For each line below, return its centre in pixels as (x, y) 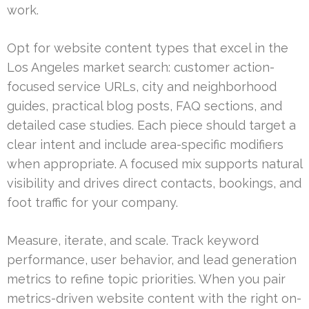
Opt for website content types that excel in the (148, 48)
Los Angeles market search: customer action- (141, 67)
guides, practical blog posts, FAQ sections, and (144, 106)
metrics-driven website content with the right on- (154, 298)
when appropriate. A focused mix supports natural (154, 163)
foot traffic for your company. (92, 202)
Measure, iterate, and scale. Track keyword (133, 240)
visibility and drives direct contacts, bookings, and (154, 183)
